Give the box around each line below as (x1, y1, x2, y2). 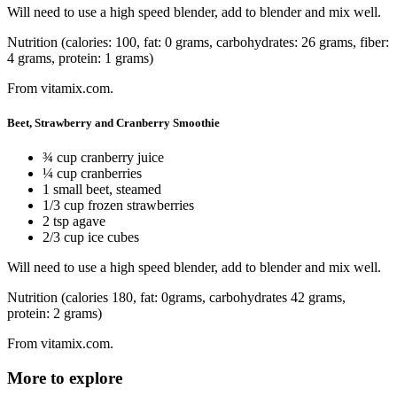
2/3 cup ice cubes (43, 230, 139, 245)
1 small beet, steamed (43, 182, 161, 198)
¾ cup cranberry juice (43, 150, 164, 166)
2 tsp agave (43, 214, 105, 230)
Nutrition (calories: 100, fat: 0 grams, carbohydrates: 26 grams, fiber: (7, 34, 389, 50)
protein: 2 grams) (7, 306, 102, 322)
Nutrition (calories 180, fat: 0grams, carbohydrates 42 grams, (7, 290, 346, 306)
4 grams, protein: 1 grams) (7, 50, 153, 66)
